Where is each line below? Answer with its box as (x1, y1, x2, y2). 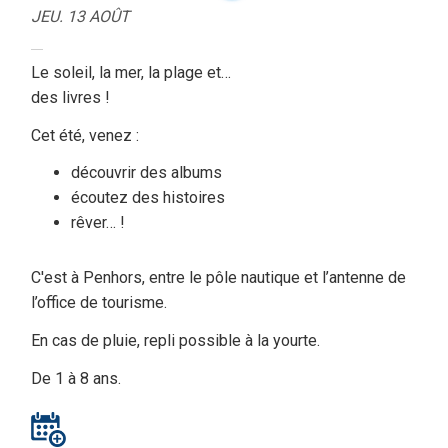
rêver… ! (71, 213, 125, 233)
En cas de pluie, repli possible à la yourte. (31, 331, 320, 351)
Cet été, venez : (31, 125, 139, 145)
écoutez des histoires (71, 188, 225, 208)
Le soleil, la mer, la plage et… (31, 62, 231, 82)
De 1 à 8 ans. (31, 369, 121, 389)
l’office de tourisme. (31, 293, 167, 313)
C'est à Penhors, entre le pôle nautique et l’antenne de (31, 268, 406, 288)
